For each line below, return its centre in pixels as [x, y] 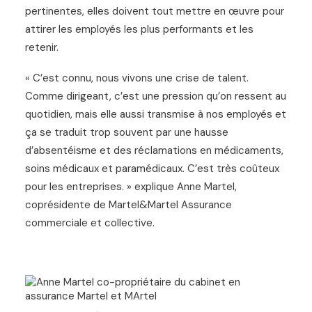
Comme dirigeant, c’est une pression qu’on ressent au [156, 96]
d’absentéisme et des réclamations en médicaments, [154, 150]
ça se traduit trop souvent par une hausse [127, 132]
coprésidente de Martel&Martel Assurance [128, 204]
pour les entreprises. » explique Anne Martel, [131, 186]
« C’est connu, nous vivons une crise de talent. [137, 78]
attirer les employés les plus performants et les [139, 29]
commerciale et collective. [90, 223]
